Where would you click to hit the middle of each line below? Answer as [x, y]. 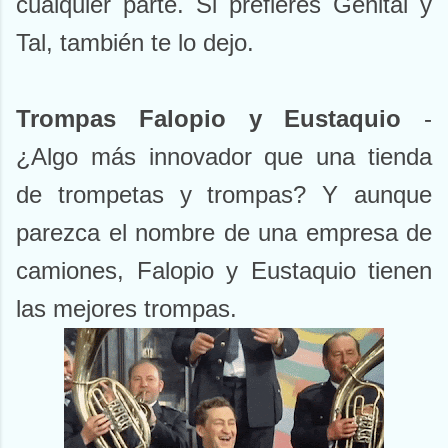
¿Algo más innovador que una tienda [224, 157]
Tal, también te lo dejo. [135, 43]
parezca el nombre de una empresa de [224, 233]
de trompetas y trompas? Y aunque [224, 195]
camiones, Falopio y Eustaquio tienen [224, 271]
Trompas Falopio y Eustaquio [209, 119]
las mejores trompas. [126, 309]
